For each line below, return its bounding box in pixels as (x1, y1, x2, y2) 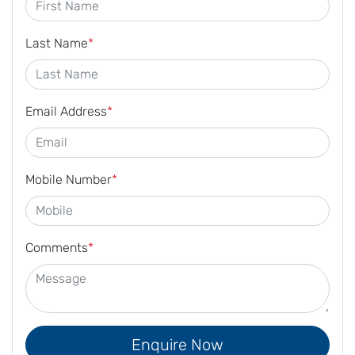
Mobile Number (25, 171, 112, 187)
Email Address (25, 103, 107, 119)
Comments (25, 239, 88, 255)
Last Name (25, 35, 88, 51)
